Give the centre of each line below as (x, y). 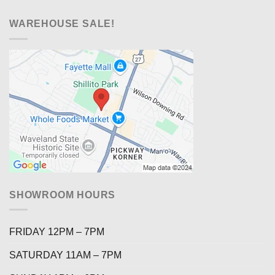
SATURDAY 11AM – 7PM (65, 255)
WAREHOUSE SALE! (62, 24)
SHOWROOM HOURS (63, 195)
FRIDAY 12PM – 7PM (57, 232)
